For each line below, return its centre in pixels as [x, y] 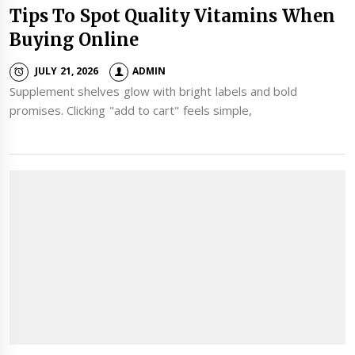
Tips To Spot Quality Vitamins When [172, 16]
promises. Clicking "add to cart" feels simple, [131, 111]
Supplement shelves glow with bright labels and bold [154, 92]
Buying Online [74, 40]
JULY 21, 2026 [67, 71]
